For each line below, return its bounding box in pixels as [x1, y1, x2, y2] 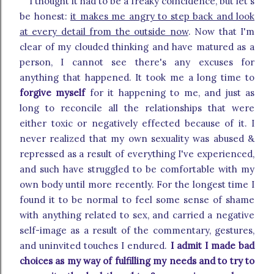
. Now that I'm [188, 26, 255, 38]
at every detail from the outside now [20, 26, 188, 38]
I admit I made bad [170, 240, 255, 252]
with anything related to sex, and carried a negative [20, 209, 254, 221]
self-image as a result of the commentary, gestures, [20, 224, 254, 237]
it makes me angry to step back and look [70, 10, 254, 23]
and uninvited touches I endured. [20, 240, 171, 252]
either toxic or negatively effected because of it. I [20, 117, 254, 130]
